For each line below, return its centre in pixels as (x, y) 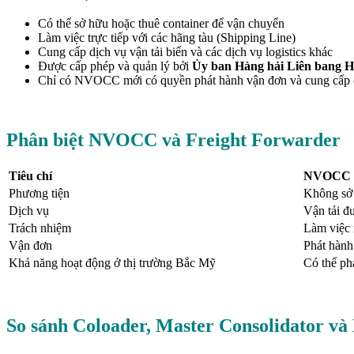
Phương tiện (39, 194)
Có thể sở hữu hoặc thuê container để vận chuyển (161, 23)
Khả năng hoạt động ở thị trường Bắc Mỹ (112, 263)
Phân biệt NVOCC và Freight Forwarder (173, 140)
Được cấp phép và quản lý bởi (115, 66)
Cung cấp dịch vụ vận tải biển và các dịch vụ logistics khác (185, 51)
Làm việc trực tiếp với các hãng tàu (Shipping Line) (167, 37)
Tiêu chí (30, 176)
